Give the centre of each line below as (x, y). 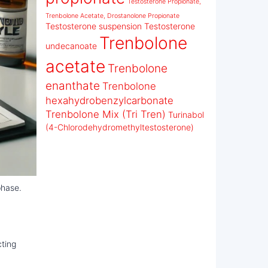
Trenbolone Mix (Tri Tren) (106, 114)
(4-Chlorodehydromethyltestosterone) (120, 127)
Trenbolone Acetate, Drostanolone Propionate (112, 16)
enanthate (73, 86)
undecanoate (71, 46)
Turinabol (186, 115)
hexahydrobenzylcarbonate (109, 100)
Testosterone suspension (94, 26)
